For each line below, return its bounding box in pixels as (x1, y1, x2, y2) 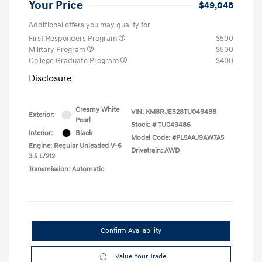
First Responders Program (29, 33, 119, 43)
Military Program (29, 44, 87, 54)
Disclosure (29, 72, 72, 84)
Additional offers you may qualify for (29, 20, 150, 30)
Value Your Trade (115, 251, 166, 261)
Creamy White (75, 105, 119, 114)
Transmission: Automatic (29, 164, 104, 174)
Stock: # (131, 120, 156, 129)
